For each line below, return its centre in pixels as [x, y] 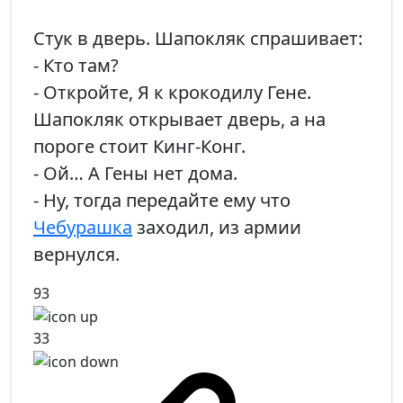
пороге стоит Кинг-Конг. [139, 147]
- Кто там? [76, 66]
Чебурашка [83, 228]
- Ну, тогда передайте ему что [162, 201]
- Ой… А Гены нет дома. [135, 174]
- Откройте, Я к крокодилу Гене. [172, 93]
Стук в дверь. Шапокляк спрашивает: [198, 39]
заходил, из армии [217, 228]
